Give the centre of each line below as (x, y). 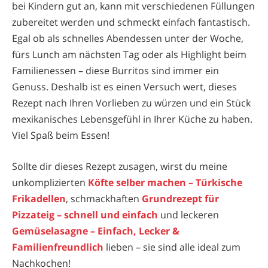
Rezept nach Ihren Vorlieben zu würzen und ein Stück (131, 103)
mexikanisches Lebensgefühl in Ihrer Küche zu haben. (132, 119)
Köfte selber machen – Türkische (165, 182)
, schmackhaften (104, 198)
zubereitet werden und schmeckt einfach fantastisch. (131, 22)
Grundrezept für (180, 198)
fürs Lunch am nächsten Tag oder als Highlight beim (129, 55)
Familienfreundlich (58, 247)
